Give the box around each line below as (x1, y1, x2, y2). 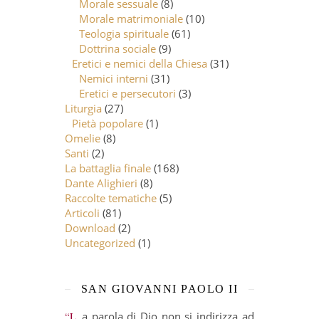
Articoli (65, 205, 100, 220)
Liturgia (65, 100, 103, 115)
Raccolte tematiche (65, 190, 157, 205)
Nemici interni (79, 70, 149, 85)
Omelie (65, 130, 101, 145)
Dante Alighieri (65, 175, 138, 190)
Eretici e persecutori (79, 85, 177, 100)
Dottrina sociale (79, 41, 157, 56)
